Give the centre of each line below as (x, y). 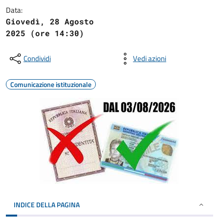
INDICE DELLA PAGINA (47, 205)
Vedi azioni (150, 58)
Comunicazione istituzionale (51, 84)
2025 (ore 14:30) (45, 33)
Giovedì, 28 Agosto (50, 21)
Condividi (37, 58)
